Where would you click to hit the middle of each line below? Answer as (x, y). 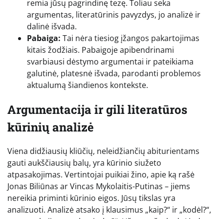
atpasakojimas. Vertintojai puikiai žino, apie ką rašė (101, 175)
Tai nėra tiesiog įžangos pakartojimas (130, 38)
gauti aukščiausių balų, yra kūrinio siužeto (84, 163)
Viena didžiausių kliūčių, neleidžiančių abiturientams (103, 151)
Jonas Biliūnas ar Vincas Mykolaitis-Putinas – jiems (99, 186)
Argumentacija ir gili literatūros (97, 109)
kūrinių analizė (51, 127)
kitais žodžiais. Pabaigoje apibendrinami (100, 50)
